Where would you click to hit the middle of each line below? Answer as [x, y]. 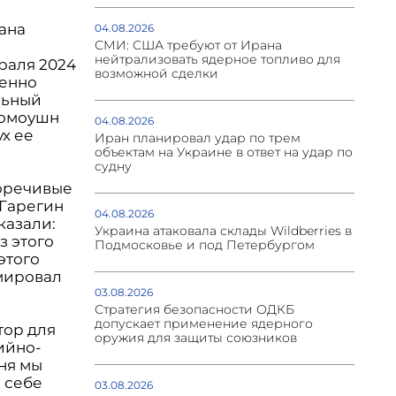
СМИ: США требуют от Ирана [188, 46]
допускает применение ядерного [203, 324]
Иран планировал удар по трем [197, 138]
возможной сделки [156, 74]
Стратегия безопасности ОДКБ [194, 310]
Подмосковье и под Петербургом [204, 245]
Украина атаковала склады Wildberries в [223, 231]
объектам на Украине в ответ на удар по [223, 152]
